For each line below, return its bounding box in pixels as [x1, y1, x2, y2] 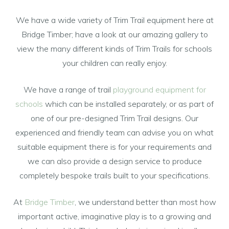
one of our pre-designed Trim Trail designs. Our [31, 112, 198, 123]
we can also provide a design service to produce [27, 155, 202, 166]
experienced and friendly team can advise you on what [15, 127, 214, 138]
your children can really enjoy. [62, 57, 167, 68]
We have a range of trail [23, 84, 113, 95]
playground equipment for [112, 84, 206, 95]
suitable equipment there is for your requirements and [17, 141, 212, 152]
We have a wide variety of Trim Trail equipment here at [15, 14, 214, 25]
